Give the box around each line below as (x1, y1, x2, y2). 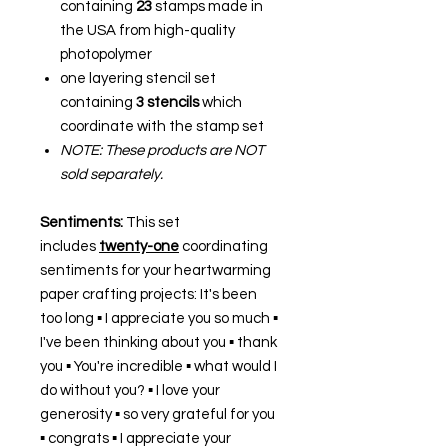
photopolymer (60, 46, 152, 62)
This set (126, 214, 180, 230)
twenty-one (99, 238, 179, 254)
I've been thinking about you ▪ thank (40, 334, 277, 350)
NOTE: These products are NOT (60, 142, 264, 158)
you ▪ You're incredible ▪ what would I (40, 358, 277, 374)
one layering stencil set (60, 70, 216, 86)
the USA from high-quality (60, 22, 235, 38)
